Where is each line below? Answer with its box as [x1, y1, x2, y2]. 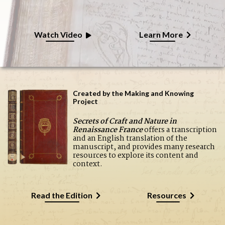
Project [73, 96, 98, 105]
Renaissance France [73, 124, 143, 136]
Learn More [139, 29, 183, 39]
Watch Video [34, 29, 82, 39]
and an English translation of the [73, 132, 188, 145]
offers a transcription [144, 124, 217, 136]
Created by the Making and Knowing [73, 88, 194, 97]
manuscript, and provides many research [73, 141, 215, 153]
